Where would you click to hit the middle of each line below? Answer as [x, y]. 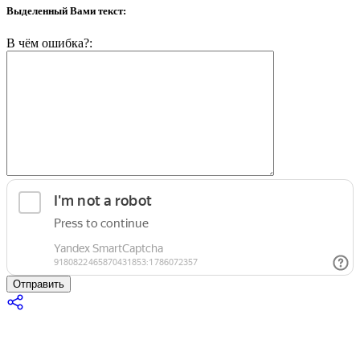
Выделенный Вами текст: [66, 11]
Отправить [39, 284]
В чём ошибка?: [49, 43]
